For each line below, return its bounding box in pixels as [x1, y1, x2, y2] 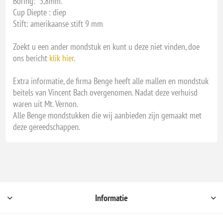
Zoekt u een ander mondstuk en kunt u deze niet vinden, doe [13, 41, 200, 53]
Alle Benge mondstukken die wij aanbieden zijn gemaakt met [13, 110, 202, 121]
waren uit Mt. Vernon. [13, 98, 79, 110]
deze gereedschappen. [13, 121, 81, 133]
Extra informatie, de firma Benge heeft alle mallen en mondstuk [13, 75, 209, 87]
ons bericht [13, 52, 50, 64]
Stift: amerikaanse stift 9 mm [13, 18, 104, 30]
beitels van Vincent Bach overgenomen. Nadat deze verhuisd [13, 87, 198, 99]
